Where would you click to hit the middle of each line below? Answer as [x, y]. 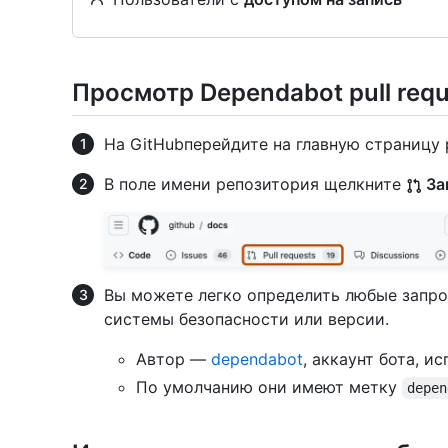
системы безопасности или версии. [246, 319]
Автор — [173, 359]
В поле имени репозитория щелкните [255, 184]
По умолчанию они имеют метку [269, 387]
